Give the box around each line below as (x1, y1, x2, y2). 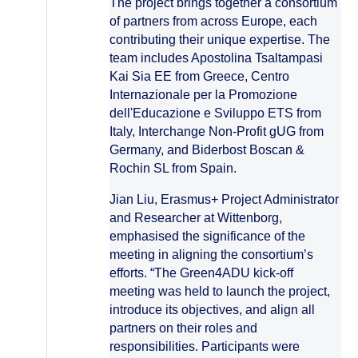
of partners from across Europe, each (109, 14, 317, 28)
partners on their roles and (109, 321, 257, 335)
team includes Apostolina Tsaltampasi (109, 51, 323, 65)
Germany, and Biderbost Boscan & (109, 143, 304, 157)
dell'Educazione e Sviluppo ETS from (109, 106, 321, 120)
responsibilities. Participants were (109, 340, 300, 353)
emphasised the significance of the (109, 229, 305, 243)
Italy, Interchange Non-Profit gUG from (109, 125, 324, 138)
